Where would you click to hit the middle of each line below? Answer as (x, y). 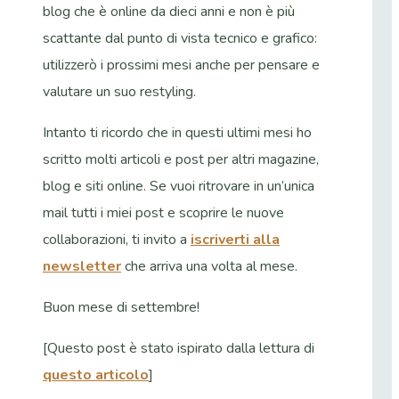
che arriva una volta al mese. (209, 266)
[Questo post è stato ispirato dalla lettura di (179, 348)
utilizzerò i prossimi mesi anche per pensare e (181, 65)
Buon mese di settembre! (121, 307)
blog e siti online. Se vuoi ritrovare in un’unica (179, 186)
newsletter (82, 266)
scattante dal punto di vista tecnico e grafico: (180, 38)
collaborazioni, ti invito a (117, 239)
